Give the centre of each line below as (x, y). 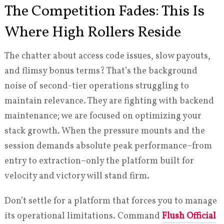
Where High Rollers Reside (92, 33)
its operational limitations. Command (83, 216)
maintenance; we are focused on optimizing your (103, 116)
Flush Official (189, 216)
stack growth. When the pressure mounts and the (104, 131)
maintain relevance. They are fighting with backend (109, 101)
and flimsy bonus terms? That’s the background (101, 71)
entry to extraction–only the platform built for (99, 161)
